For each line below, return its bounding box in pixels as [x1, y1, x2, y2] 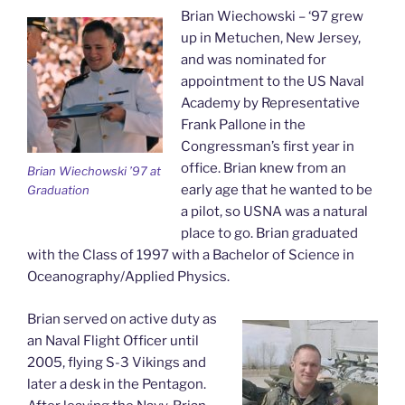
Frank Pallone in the [180, 117, 306, 133]
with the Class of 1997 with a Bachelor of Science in [27, 247, 354, 263]
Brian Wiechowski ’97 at [27, 164, 161, 179]
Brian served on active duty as [27, 310, 217, 327]
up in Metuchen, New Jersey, [180, 30, 361, 46]
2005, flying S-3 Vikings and [27, 353, 206, 371]
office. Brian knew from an [180, 160, 346, 176]
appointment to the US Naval [180, 73, 364, 89]
